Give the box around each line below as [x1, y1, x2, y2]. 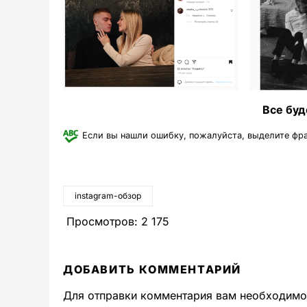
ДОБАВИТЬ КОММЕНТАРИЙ [63, 262, 241, 277]
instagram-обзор [75, 191, 141, 201]
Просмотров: [66, 214, 138, 229]
